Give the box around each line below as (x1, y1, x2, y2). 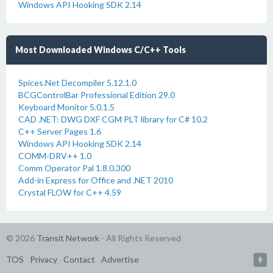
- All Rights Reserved (99, 233, 181, 243)
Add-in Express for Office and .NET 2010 (18, 175, 173, 185)
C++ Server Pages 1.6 (18, 126, 101, 136)
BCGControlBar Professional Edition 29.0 (18, 90, 175, 100)
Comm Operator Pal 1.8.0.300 (18, 163, 130, 173)
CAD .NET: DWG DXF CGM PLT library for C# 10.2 (18, 114, 208, 124)
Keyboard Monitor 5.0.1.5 (18, 102, 115, 112)
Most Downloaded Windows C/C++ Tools (15, 44, 186, 55)
